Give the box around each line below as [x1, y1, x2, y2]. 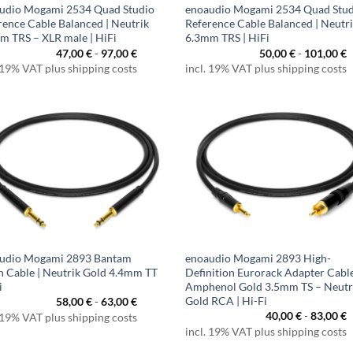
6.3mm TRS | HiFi [185, 31, 270, 45]
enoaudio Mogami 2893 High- [185, 251, 332, 266]
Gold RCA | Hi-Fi [185, 294, 268, 308]
